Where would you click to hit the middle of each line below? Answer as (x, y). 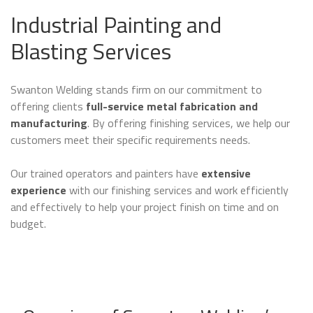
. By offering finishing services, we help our (189, 123)
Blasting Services (91, 51)
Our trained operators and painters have (106, 174)
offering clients (47, 107)
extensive (226, 174)
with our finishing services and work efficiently (177, 190)
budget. (28, 224)
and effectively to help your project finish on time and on (145, 207)
